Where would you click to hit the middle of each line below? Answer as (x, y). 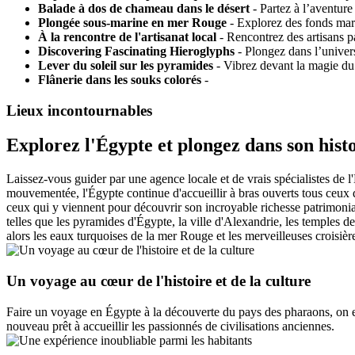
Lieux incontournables (79, 110)
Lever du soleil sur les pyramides (126, 65)
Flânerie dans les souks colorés (120, 79)
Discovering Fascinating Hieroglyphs (136, 51)
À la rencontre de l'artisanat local (127, 36)
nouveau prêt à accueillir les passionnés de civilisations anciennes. (170, 326)
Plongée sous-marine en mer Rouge (132, 22)
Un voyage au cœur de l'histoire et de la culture (158, 281)
